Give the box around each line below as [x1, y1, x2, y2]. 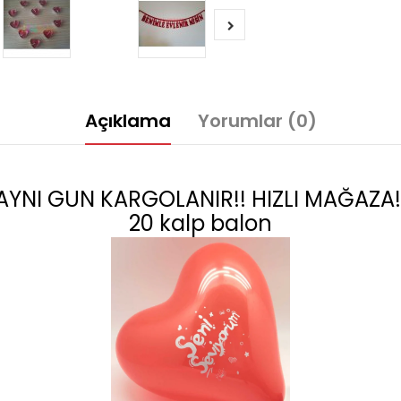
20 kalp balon [129, 209, 272, 238]
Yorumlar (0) [197, 108, 317, 133]
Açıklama [84, 108, 171, 133]
